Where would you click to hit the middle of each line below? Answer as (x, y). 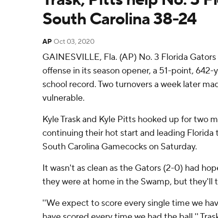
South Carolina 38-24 (119, 19)
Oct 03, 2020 (74, 42)
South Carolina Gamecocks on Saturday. (120, 147)
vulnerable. (64, 98)
